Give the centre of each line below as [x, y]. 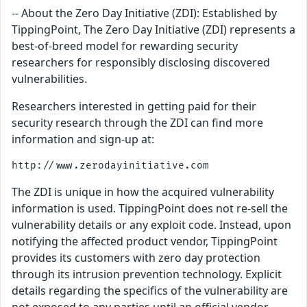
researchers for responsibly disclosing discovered [141, 63]
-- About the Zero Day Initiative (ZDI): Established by [144, 13]
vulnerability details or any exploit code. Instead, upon [151, 225]
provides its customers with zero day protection [136, 258]
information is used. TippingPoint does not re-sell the [150, 209]
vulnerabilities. [49, 79]
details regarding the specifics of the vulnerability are [150, 291]
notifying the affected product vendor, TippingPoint [145, 242]
